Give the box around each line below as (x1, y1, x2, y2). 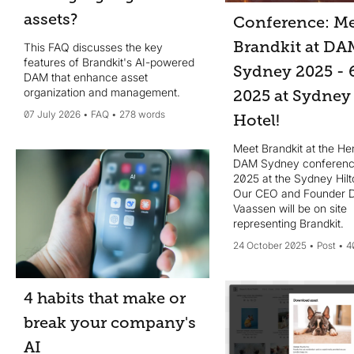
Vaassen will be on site (232, 201, 347, 215)
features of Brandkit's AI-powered (24, 55, 194, 69)
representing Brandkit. (232, 216, 344, 230)
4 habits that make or (24, 288, 186, 307)
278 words (119, 107, 165, 120)
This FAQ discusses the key (24, 40, 163, 54)
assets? (24, 9, 77, 28)
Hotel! (232, 111, 280, 130)
